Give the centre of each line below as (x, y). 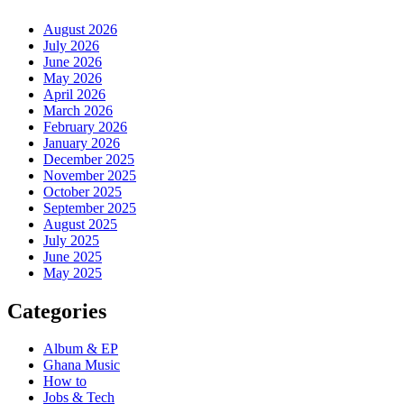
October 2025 (83, 191)
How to (65, 381)
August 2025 (80, 224)
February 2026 (85, 126)
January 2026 (82, 142)
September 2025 (90, 207)
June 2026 (73, 61)
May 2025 (73, 272)
